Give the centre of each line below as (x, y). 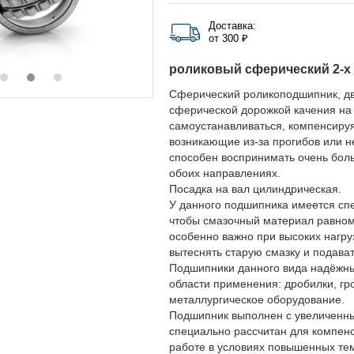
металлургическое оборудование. (257, 299)
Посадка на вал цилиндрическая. (255, 189)
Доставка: (232, 26)
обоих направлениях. (225, 173)
